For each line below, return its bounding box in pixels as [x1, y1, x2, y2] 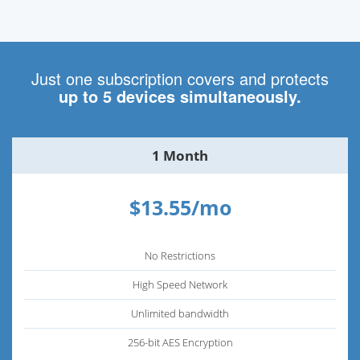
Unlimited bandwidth [131, 305, 229, 321]
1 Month [152, 145, 208, 165]
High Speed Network [133, 276, 227, 292]
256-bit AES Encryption [127, 334, 233, 350]
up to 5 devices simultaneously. [59, 84, 301, 108]
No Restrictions [145, 247, 215, 263]
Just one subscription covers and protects [31, 66, 329, 90]
